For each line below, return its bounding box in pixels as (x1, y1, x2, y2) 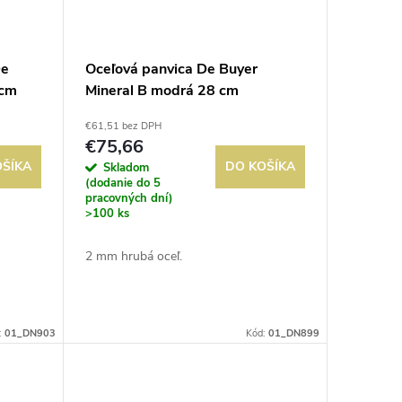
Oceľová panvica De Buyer (84, 58, 258, 79)
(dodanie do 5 (84, 174, 161, 191)
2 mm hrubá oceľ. (84, 247, 182, 265)
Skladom (102, 159, 149, 176)
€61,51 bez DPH (84, 118, 162, 133)
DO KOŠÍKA (225, 157, 295, 175)
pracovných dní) (84, 189, 173, 206)
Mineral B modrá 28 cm (84, 80, 239, 100)
